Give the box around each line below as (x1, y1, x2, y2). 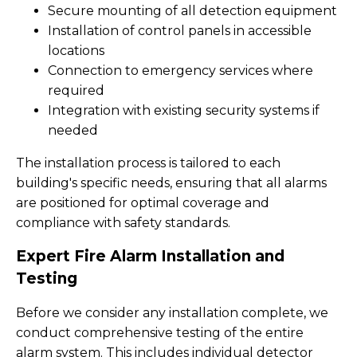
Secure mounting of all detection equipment (48, 3, 337, 18)
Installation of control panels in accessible (48, 23, 312, 38)
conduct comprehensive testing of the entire (16, 325, 304, 340)
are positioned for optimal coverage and (16, 195, 269, 210)
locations (48, 43, 104, 58)
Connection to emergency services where (48, 63, 313, 78)
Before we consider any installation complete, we (16, 305, 328, 320)
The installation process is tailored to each (16, 155, 280, 171)
